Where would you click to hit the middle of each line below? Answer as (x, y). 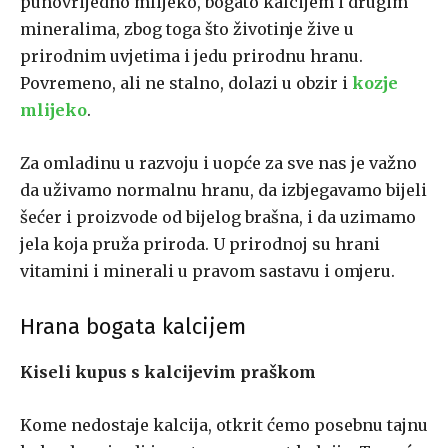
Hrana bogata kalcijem (133, 327)
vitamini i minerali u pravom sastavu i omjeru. (207, 271)
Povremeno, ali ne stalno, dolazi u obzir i (186, 83)
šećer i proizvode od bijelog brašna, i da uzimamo (218, 217)
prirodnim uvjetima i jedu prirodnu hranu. (191, 56)
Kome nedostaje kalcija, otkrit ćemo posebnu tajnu (224, 425)
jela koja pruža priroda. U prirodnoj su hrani (200, 244)
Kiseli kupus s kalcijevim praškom (168, 372)
